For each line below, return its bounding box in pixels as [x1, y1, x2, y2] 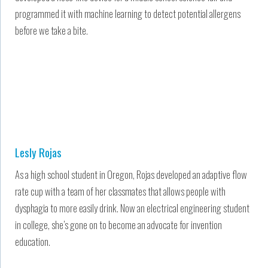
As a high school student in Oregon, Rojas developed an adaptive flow [15, 166, 247, 182]
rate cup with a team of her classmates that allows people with [15, 183, 226, 199]
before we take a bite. [15, 22, 88, 38]
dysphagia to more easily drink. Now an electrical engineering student [15, 200, 249, 215]
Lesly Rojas [15, 143, 62, 160]
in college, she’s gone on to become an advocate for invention [15, 217, 222, 232]
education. [15, 233, 50, 249]
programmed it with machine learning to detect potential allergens [15, 5, 240, 21]
